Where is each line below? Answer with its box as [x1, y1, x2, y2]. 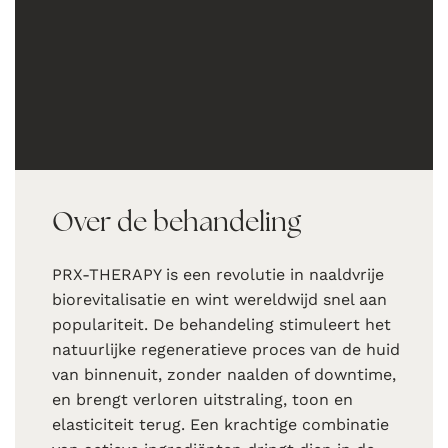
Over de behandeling [52, 203, 302, 239]
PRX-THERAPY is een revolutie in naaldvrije [52, 265, 385, 285]
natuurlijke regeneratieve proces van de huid [52, 340, 401, 360]
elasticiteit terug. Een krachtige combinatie [52, 415, 390, 435]
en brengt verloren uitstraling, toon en [52, 390, 354, 410]
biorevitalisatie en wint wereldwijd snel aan [52, 290, 388, 310]
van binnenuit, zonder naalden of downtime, [52, 365, 397, 385]
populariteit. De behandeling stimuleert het [52, 315, 392, 335]
